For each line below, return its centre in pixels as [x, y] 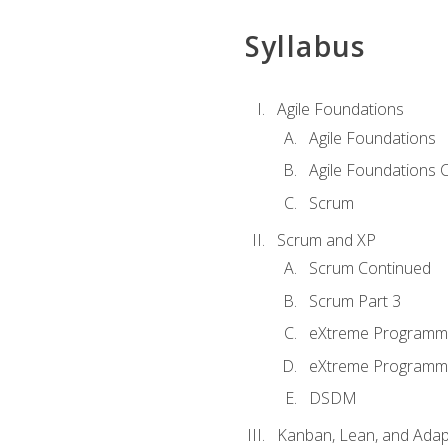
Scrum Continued [369, 267]
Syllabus [305, 46]
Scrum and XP [326, 239]
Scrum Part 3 [354, 300]
